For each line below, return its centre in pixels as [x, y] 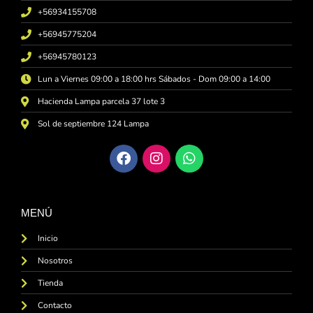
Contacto [54, 305]
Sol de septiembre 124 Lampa [93, 123]
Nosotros [55, 260]
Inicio [48, 238]
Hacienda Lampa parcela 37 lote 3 [101, 101]
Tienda [50, 283]
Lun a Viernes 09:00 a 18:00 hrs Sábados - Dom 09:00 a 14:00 [154, 79]
